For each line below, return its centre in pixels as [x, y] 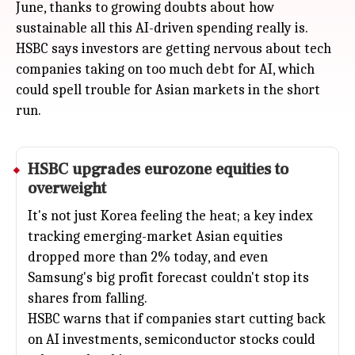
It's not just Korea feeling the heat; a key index [170, 216]
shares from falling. [88, 298]
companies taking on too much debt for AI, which [165, 69]
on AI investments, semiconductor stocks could [172, 340]
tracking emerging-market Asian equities [155, 237]
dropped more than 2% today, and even [148, 257]
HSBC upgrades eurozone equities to [158, 170]
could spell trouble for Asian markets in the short [168, 90]
